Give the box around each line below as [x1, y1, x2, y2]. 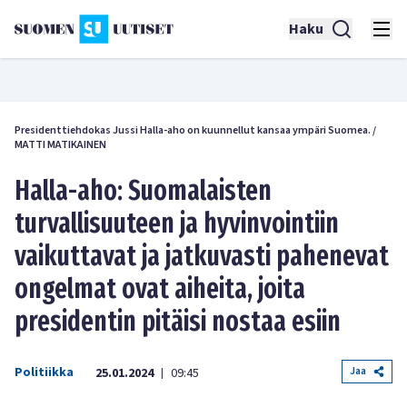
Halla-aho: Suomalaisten [15, 174, 272, 207]
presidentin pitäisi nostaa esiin [15, 305, 341, 338]
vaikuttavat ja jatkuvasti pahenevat [15, 240, 389, 273]
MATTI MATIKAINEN [15, 137, 106, 153]
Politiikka [15, 363, 74, 382]
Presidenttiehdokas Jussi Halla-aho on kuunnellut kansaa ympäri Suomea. [15, 123, 371, 138]
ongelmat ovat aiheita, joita [15, 273, 305, 305]
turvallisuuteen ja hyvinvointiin [15, 207, 339, 240]
